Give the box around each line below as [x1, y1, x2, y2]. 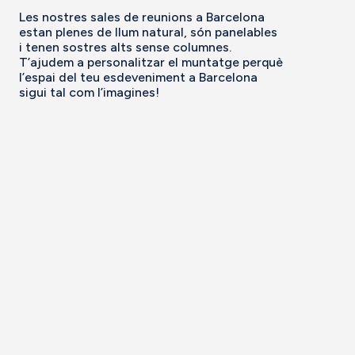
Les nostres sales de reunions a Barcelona [19, 9, 265, 25]
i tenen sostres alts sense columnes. [19, 39, 231, 55]
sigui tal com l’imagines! [19, 84, 159, 100]
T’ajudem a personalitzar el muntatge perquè [19, 54, 283, 70]
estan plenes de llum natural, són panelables [19, 24, 277, 40]
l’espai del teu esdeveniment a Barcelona [19, 69, 258, 85]
